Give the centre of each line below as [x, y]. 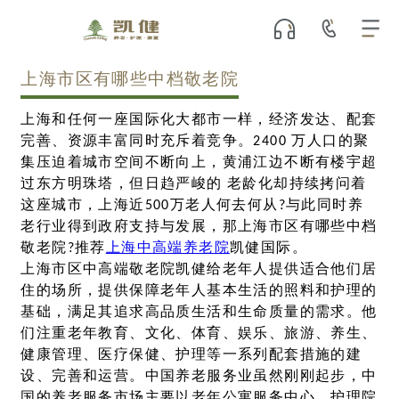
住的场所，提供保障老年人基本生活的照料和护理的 [199, 291]
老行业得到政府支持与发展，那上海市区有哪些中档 [199, 227]
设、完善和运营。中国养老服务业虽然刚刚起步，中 [199, 376]
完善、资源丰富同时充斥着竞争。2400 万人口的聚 [195, 141]
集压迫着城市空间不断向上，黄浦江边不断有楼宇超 [199, 163]
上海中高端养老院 [167, 248]
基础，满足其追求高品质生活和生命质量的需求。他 [199, 312]
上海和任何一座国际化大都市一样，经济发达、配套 [199, 120]
